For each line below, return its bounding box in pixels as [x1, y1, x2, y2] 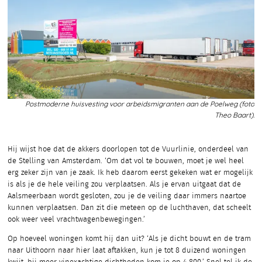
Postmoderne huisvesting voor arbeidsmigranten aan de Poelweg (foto [25, 100, 254, 108]
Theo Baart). [215, 111, 254, 119]
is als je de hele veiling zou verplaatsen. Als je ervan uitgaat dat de [8, 180, 241, 188]
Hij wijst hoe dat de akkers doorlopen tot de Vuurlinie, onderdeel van [8, 145, 249, 153]
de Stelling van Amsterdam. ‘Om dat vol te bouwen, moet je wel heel [8, 157, 244, 165]
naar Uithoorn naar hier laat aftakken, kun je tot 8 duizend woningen [8, 246, 246, 254]
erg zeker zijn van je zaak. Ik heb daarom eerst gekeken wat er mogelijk [8, 168, 253, 177]
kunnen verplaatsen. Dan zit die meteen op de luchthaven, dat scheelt [8, 204, 251, 212]
